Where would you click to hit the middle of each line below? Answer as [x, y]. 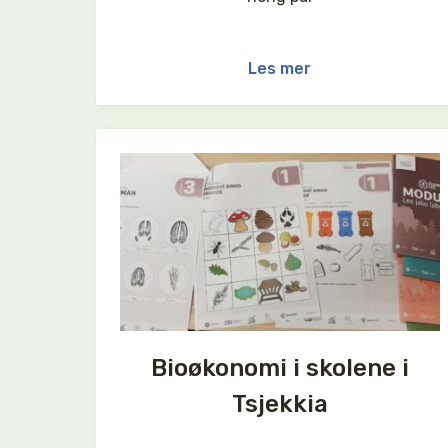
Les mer [280, 68]
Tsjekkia [279, 404]
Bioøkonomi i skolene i [279, 368]
